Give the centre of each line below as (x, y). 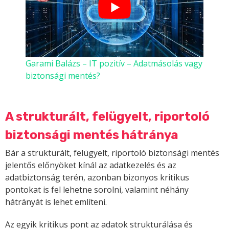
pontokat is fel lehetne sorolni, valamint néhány (97, 190)
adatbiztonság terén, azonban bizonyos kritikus (97, 178)
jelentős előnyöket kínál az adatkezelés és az (91, 165)
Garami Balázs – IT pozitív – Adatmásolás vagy (114, 64)
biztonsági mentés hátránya (92, 135)
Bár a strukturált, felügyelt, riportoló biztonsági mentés (112, 153)
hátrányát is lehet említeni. (56, 202)
